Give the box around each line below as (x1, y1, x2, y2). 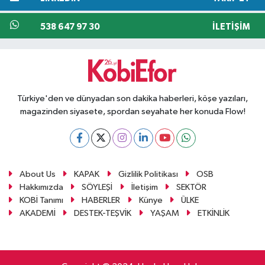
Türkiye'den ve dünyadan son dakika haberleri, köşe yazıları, (17, 94, 248, 103)
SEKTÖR (176, 183, 207, 192)
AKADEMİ (19, 209, 56, 218)
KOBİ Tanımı (19, 196, 63, 205)
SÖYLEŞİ (82, 183, 113, 192)
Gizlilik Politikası (118, 170, 178, 179)
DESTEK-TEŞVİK (74, 209, 132, 218)
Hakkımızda (19, 183, 63, 192)
